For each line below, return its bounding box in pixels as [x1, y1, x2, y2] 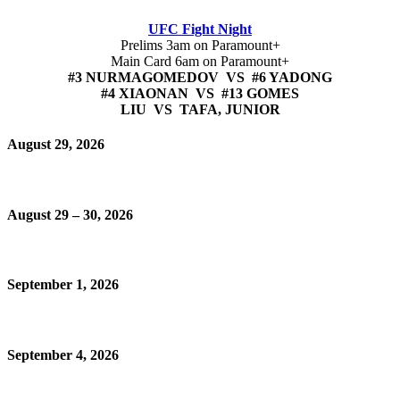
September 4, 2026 [7, 346, 119, 362]
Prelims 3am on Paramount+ [120, 37, 280, 53]
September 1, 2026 [7, 277, 119, 293]
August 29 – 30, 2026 [7, 206, 133, 222]
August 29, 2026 [7, 137, 104, 153]
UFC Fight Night [148, 21, 252, 37]
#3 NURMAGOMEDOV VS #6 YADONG [68, 69, 332, 85]
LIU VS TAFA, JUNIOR [120, 101, 280, 117]
